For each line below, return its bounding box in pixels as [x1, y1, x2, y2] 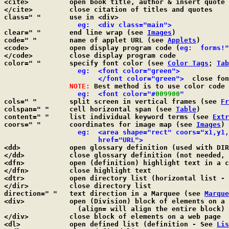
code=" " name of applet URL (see [70, 36, 168, 44]
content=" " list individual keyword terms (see [70, 113, 213, 121]
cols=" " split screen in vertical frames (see [70, 98, 221, 105]
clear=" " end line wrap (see [70, 29, 147, 36]
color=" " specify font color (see [70, 59, 168, 67]
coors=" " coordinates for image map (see [70, 121, 196, 128]
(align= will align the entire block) [4, 205, 70, 213]
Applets [168, 36, 196, 44]
